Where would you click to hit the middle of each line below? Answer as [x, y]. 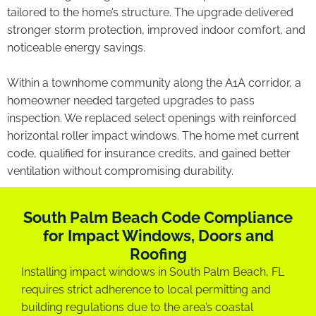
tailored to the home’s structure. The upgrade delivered [150, 12]
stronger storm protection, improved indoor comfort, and [156, 30]
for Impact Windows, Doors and [158, 235]
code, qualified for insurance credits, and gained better [149, 153]
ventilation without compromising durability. [120, 171]
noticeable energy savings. [76, 47]
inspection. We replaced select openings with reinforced [152, 118]
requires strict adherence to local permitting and [146, 289]
